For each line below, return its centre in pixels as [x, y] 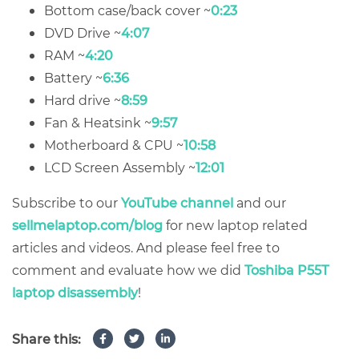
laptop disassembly [75, 292]
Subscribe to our [67, 202]
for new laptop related [235, 225]
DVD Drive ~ [83, 32]
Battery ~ [73, 77]
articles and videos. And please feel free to [146, 247]
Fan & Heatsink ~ [98, 122]
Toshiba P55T [286, 270]
